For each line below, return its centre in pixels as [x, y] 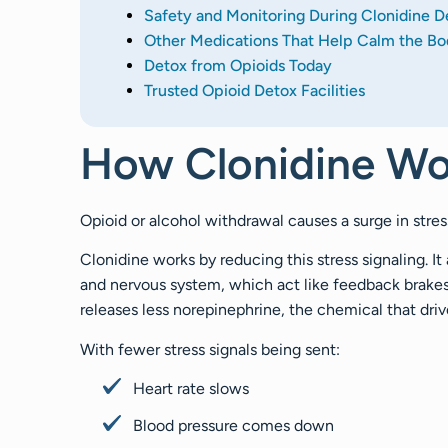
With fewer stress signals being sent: [210, 349]
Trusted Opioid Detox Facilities [254, 90]
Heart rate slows [191, 388]
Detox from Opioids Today [238, 65]
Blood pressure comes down [233, 425]
